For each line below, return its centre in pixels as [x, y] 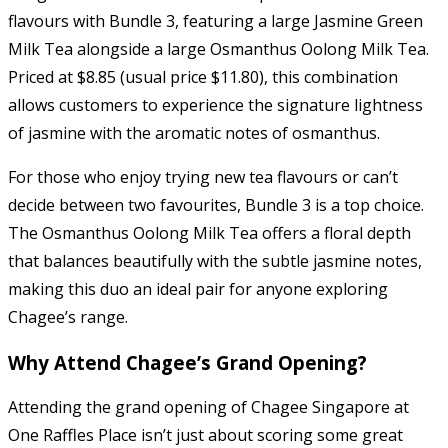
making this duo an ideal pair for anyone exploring [198, 289]
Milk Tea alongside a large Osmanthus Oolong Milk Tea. [218, 49]
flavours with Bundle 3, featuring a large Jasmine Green [215, 21]
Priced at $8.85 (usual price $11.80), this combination [203, 77]
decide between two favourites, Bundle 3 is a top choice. [216, 205]
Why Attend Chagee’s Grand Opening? [187, 362]
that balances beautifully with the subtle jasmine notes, [215, 261]
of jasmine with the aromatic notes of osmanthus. [194, 133]
